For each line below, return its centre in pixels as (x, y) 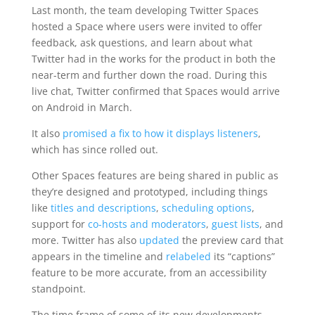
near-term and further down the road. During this (149, 75)
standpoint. (58, 289)
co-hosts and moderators (147, 224)
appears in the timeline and (98, 256)
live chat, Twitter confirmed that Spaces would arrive (155, 91)
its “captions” (243, 256)
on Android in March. (82, 107)
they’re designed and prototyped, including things (149, 192)
